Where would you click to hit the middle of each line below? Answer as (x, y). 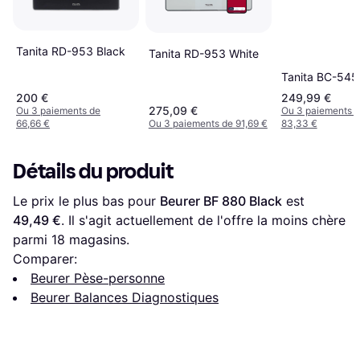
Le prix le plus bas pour (86, 201)
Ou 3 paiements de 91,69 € (208, 124)
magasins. (97, 240)
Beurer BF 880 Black (221, 201)
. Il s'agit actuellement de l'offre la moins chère (203, 221)
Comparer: (45, 259)
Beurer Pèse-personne (98, 278)
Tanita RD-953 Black (71, 51)
